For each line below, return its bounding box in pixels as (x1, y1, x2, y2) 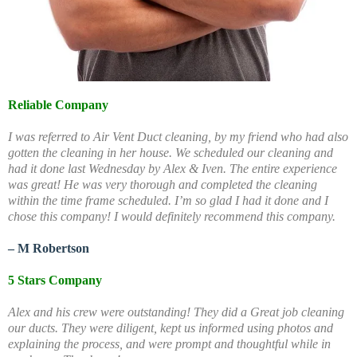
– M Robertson (8, 241, 92, 256)
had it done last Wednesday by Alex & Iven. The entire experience (8, 162, 337, 176)
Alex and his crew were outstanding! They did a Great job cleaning (8, 305, 344, 320)
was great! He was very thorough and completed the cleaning (8, 178, 317, 192)
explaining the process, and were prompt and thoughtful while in (8, 337, 331, 351)
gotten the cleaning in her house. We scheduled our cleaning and (8, 146, 333, 160)
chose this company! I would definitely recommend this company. (8, 210, 335, 224)
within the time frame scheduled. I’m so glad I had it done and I (8, 194, 328, 208)
